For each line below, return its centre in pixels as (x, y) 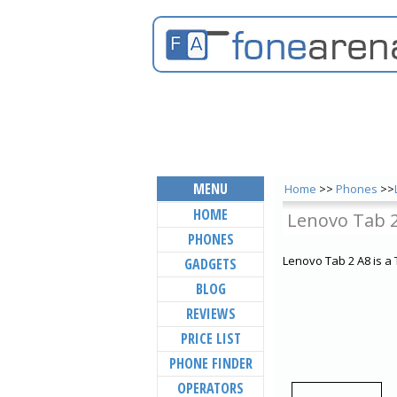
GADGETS (210, 264)
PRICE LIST (210, 339)
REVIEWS (210, 314)
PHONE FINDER (210, 363)
